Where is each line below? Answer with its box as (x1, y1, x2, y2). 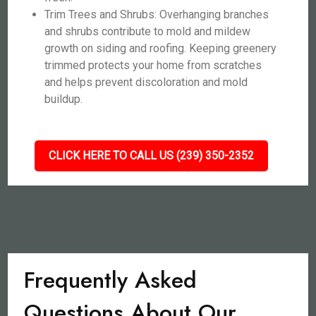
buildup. (44, 92, 83, 106)
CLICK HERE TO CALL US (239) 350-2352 (48, 149, 254, 162)
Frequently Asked (24, 264, 197, 296)
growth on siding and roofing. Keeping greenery (44, 42, 277, 55)
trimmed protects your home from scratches (44, 59, 262, 72)
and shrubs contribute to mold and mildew (44, 25, 251, 38)
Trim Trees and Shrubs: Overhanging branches (44, 8, 269, 21)
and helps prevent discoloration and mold (44, 75, 248, 89)
